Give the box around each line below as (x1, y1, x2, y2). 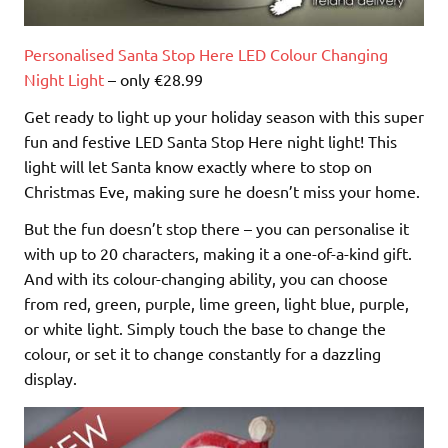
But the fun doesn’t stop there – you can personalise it (24, 217, 409, 238)
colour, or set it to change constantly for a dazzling (24, 342, 381, 363)
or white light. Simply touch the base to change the (24, 317, 386, 338)
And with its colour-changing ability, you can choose (24, 267, 388, 288)
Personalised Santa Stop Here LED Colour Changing (24, 43, 388, 64)
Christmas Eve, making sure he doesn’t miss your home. (24, 180, 420, 201)
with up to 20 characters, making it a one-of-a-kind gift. (24, 242, 412, 263)
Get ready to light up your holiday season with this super (24, 105, 424, 126)
